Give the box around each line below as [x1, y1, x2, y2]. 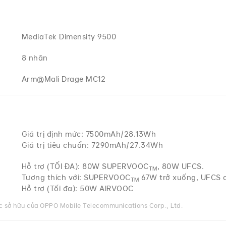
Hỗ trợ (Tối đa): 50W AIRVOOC [21, 184, 134, 193]
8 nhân [21, 53, 48, 62]
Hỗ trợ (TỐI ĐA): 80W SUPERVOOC [21, 162, 149, 171]
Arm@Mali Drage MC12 [21, 75, 106, 83]
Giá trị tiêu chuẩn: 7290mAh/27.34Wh [21, 141, 163, 149]
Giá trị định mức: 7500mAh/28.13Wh [21, 130, 156, 138]
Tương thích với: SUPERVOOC [21, 173, 131, 182]
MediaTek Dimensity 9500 [21, 32, 117, 41]
